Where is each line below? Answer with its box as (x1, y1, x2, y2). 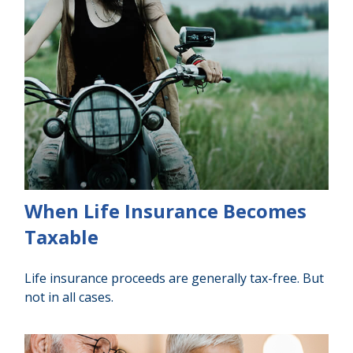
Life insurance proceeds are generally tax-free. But (24, 269, 325, 287)
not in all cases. (24, 288, 114, 306)
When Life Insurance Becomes (24, 197, 307, 224)
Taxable (24, 223, 99, 250)
